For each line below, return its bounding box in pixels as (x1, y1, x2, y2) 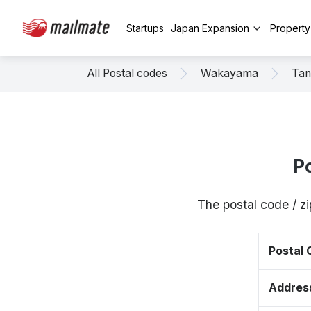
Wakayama (201, 67, 258, 80)
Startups (126, 22, 164, 34)
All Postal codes (87, 67, 167, 80)
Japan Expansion (171, 22, 249, 34)
